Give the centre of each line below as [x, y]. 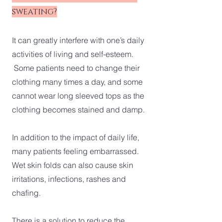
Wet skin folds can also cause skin [73, 165]
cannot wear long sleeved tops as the [78, 96]
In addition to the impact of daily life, [76, 137]
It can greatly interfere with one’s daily [78, 40]
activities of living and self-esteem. [73, 54]
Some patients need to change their [76, 68]
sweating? [34, 12]
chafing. [26, 193]
